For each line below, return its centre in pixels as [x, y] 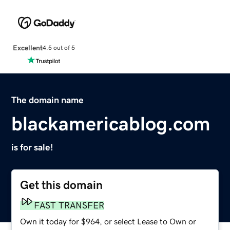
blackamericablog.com [111, 123]
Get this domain [62, 185]
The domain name [48, 100]
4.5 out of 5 [59, 48]
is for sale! [33, 147]
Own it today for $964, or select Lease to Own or [108, 221]
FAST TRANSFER [69, 205]
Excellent [27, 47]
